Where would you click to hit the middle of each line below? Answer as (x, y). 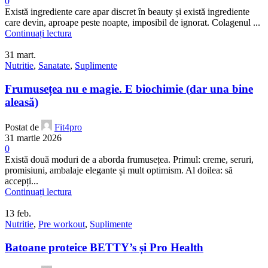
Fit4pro (68, 127)
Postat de (22, 127)
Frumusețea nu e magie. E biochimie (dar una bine (129, 89)
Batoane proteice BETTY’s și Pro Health (104, 248)
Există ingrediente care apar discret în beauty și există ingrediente (127, 11)
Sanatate (54, 65)
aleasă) (22, 102)
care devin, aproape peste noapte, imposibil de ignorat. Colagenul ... (133, 22)
